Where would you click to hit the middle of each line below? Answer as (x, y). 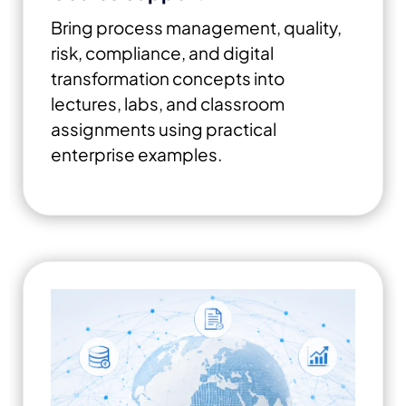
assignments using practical (164, 128)
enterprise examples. (136, 154)
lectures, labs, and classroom (168, 103)
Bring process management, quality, (196, 27)
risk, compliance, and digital (162, 52)
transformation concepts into (168, 77)
